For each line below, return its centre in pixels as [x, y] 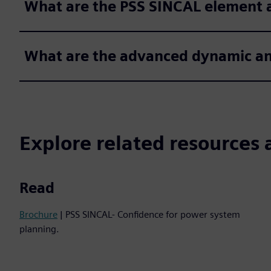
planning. [39, 229]
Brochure [38, 214]
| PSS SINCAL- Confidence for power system [149, 214]
